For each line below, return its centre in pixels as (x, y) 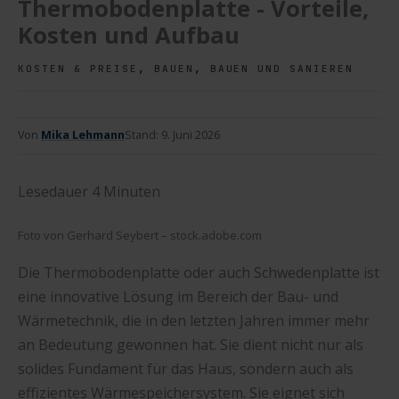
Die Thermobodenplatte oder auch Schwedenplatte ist (199, 273)
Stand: (143, 134)
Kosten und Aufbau (129, 34)
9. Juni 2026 (191, 134)
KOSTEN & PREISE (78, 68)
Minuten (132, 191)
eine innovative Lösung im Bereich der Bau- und (178, 297)
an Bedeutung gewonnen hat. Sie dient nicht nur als (191, 345)
